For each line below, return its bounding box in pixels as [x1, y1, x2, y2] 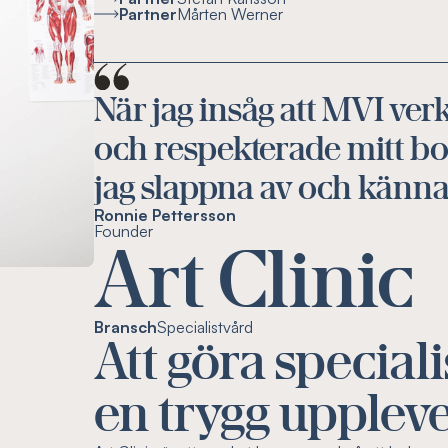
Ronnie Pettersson [94, 204, 237, 225]
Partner [119, 4, 178, 24]
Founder [94, 220, 154, 241]
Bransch [94, 316, 158, 337]
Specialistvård [157, 316, 254, 337]
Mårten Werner [177, 4, 284, 24]
